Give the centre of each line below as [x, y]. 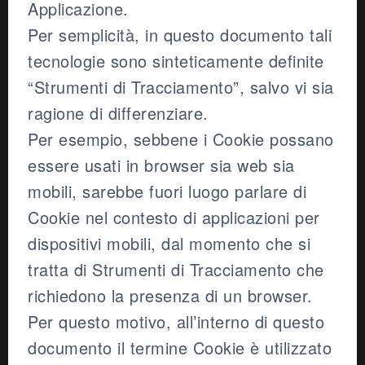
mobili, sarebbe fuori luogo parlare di [167, 191]
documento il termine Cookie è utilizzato [180, 348]
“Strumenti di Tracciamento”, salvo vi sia [181, 87]
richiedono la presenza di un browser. [170, 296]
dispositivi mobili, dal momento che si [169, 244]
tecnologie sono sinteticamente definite [176, 61]
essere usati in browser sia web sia [161, 165]
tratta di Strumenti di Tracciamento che [176, 270]
